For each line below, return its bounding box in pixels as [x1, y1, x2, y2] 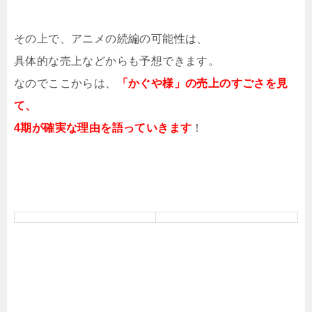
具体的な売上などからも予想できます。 [14, 54, 220, 67]
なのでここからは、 [14, 77, 117, 89]
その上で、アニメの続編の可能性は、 [14, 32, 208, 45]
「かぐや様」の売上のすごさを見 [116, 77, 288, 89]
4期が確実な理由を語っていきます [14, 121, 192, 134]
